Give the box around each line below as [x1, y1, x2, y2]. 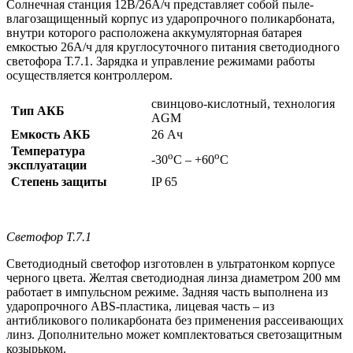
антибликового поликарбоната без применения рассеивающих [6, 314, 344, 328]
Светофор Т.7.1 [6, 230, 91, 244]
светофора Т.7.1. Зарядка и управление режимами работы [6, 54, 315, 69]
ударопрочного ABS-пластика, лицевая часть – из [6, 299, 274, 314]
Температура [8, 144, 85, 158]
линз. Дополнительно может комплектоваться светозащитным [6, 328, 342, 342]
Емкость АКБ [8, 128, 91, 142]
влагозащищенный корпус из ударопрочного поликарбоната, [6, 12, 335, 26]
